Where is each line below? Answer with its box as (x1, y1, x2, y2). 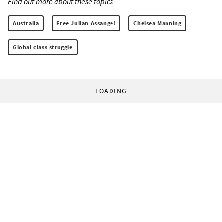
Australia (13, 19, 39, 27)
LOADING (95, 86, 127, 95)
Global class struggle (13, 43, 73, 51)
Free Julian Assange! (56, 19, 116, 27)
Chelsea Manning (133, 19, 182, 27)
